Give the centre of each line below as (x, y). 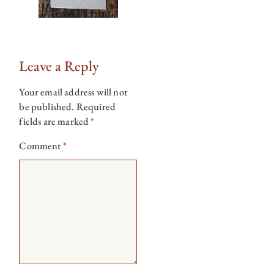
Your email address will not (73, 92)
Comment (41, 146)
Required (96, 107)
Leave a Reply (59, 65)
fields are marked (55, 121)
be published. (47, 107)
